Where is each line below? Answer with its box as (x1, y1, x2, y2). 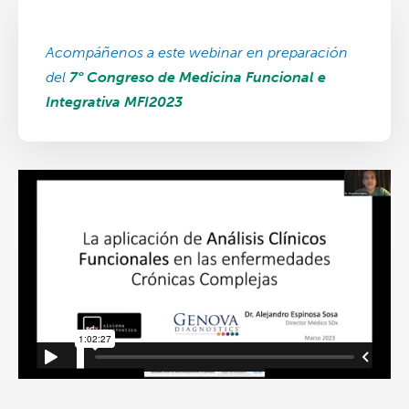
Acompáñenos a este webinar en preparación (46, 44, 348, 62)
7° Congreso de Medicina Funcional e (69, 68, 326, 87)
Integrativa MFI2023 (46, 93, 183, 111)
